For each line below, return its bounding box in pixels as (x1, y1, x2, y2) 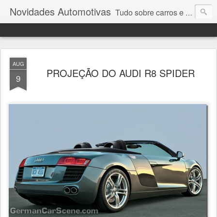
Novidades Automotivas (10, 4, 111, 18)
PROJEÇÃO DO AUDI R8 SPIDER (46, 66, 195, 80)
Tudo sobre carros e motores (115, 7, 186, 18)
